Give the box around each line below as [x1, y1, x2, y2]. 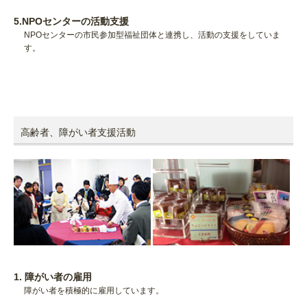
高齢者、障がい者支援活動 [21, 127, 136, 138]
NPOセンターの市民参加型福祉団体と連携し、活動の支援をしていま [24, 30, 280, 40]
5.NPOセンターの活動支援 [14, 16, 129, 27]
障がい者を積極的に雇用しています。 [24, 285, 164, 295]
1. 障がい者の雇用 [14, 271, 92, 282]
